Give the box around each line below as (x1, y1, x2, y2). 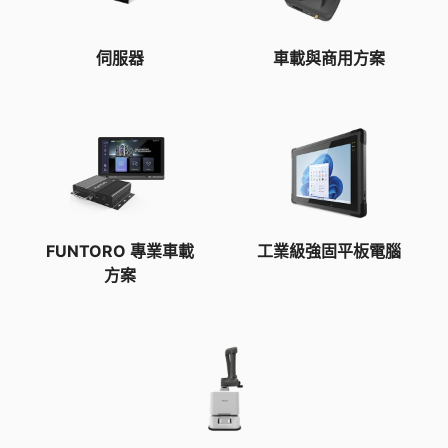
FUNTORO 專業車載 (45, 240, 194, 261)
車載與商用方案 (272, 47, 385, 68)
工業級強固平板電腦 (256, 240, 401, 261)
